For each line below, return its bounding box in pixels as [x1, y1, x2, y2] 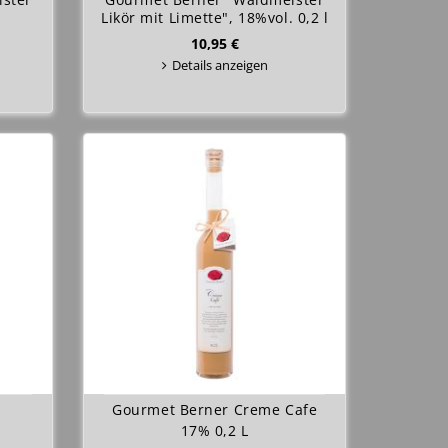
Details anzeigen [171, 56, 268, 74]
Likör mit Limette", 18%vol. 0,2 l [100, 8, 329, 27]
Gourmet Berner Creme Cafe [112, 400, 318, 419]
